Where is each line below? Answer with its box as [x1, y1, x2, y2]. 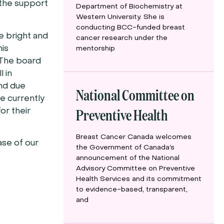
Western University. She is [75, 14, 164, 21]
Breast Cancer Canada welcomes [75, 134, 191, 141]
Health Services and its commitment [75, 176, 201, 183]
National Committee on [75, 84, 194, 105]
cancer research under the [75, 35, 167, 42]
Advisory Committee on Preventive [75, 165, 195, 172]
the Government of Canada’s [75, 144, 174, 151]
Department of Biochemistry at [75, 3, 182, 10]
